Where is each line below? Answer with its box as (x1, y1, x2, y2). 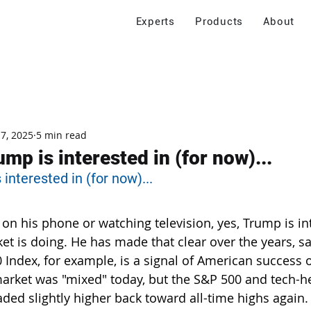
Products (195, 15, 244, 28)
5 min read (36, 128, 87, 142)
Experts (135, 15, 175, 28)
